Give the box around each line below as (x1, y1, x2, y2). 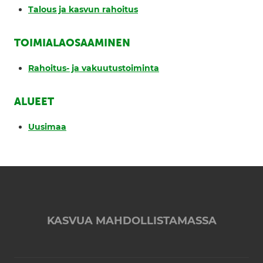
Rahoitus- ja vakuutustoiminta (28, 63, 159, 74)
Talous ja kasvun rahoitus (28, 4, 138, 15)
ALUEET (14, 95, 54, 108)
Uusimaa (28, 122, 66, 133)
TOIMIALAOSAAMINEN (14, 36, 130, 49)
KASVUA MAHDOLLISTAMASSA (46, 214, 217, 228)
